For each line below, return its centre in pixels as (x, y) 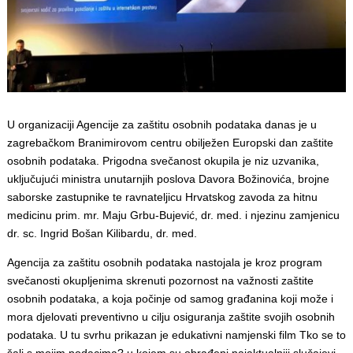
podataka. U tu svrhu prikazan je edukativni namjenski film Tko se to (176, 334)
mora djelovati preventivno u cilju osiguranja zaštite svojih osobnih (171, 316)
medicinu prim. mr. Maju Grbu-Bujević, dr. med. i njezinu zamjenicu (173, 215)
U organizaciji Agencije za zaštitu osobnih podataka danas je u (162, 124)
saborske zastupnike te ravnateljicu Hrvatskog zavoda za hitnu (162, 197)
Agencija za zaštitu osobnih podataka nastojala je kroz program (164, 262)
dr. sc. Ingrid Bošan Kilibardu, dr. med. (102, 233)
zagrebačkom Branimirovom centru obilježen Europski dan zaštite (170, 142)
